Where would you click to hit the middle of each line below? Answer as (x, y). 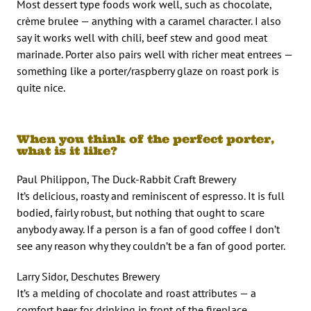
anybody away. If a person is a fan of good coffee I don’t (148, 229)
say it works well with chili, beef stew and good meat (142, 37)
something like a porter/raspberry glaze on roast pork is (148, 70)
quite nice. (41, 87)
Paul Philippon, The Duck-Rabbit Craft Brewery (126, 179)
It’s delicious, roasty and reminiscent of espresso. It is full (151, 195)
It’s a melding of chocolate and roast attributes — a (136, 293)
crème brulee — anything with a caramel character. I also (149, 20)
